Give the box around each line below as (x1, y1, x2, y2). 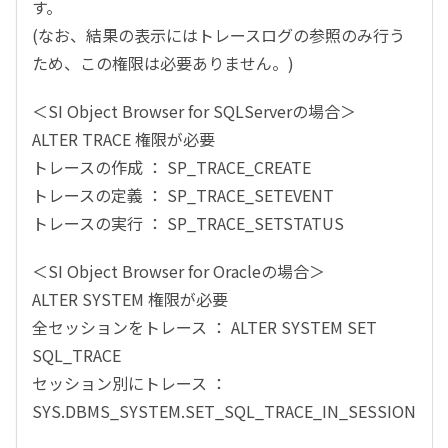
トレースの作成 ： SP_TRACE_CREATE (32, 155, 311, 179)
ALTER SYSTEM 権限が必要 (32, 287, 228, 311)
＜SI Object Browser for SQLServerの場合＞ (32, 99, 356, 123)
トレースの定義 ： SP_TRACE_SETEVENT (32, 183, 334, 207)
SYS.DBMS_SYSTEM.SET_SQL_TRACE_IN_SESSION (32, 399, 416, 423)
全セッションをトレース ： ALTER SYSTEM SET (32, 315, 377, 339)
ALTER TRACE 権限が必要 (32, 127, 215, 151)
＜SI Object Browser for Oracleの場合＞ (32, 259, 325, 283)
